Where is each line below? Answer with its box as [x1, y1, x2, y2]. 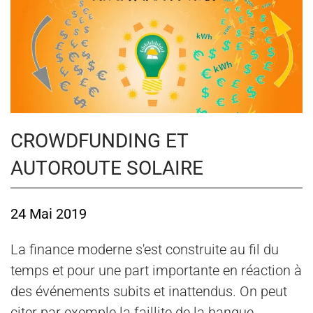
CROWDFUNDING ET [10, 129, 188, 153]
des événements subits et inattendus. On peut [10, 282, 287, 300]
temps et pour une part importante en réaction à [10, 261, 302, 279]
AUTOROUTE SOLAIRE [10, 156, 203, 180]
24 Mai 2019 [10, 205, 87, 222]
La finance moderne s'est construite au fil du [10, 240, 279, 258]
